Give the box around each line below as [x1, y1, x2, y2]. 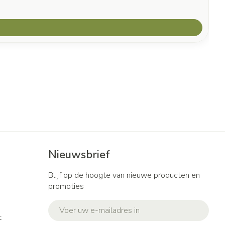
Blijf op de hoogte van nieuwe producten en [48, 170, 200, 181]
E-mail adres [48, 199, 95, 210]
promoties [48, 181, 84, 192]
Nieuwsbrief [48, 147, 110, 162]
